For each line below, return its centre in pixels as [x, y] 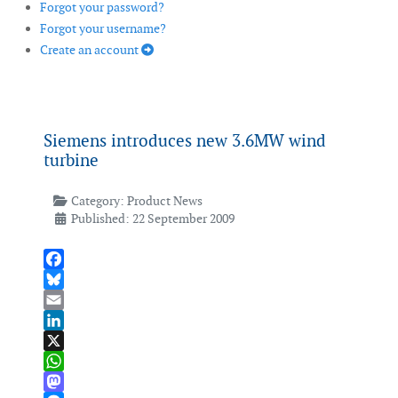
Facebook [70, 279]
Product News [164, 201]
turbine [71, 161]
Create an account [91, 50]
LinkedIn [68, 341]
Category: [97, 201]
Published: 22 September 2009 [152, 219]
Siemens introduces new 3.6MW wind [185, 141]
